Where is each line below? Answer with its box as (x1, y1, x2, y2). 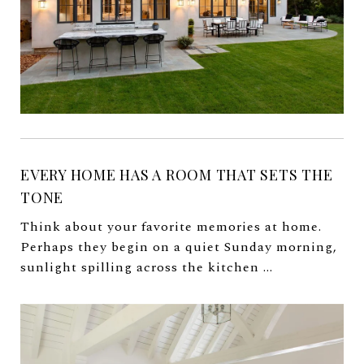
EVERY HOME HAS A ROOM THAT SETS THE (20, 164, 333, 184)
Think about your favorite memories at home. (20, 216, 322, 236)
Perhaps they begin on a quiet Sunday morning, (20, 236, 337, 257)
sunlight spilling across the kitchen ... (20, 257, 273, 277)
